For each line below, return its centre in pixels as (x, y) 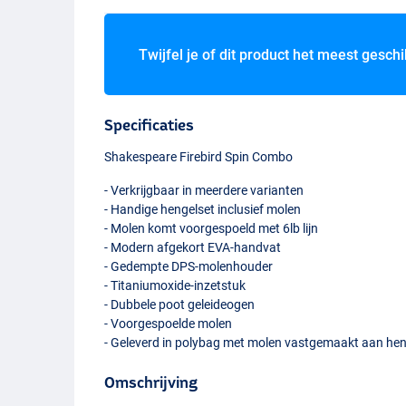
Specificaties (150, 124)
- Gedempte (138, 266)
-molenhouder (234, 266)
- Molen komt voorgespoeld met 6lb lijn (212, 228)
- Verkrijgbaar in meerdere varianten (204, 190)
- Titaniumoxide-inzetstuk (175, 285)
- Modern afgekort (156, 247)
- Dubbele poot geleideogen (180, 304)
